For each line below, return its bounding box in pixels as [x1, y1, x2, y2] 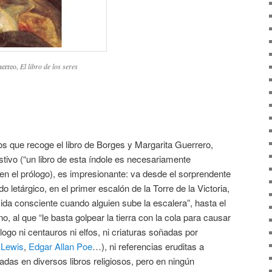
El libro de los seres [20, 61, 78, 72]
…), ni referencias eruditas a [92, 239, 204, 253]
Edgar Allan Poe [29, 239, 92, 253]
